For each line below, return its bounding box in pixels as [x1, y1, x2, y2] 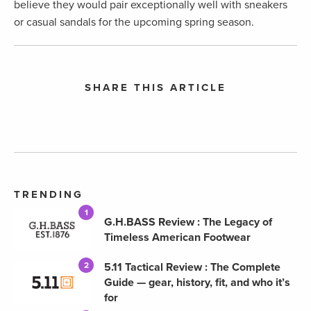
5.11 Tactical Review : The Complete [104, 260, 280, 275]
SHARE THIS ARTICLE [85, 81, 226, 94]
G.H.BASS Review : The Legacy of [104, 215, 272, 230]
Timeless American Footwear [104, 230, 251, 245]
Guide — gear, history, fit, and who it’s [104, 276, 290, 290]
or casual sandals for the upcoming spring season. [14, 15, 254, 30]
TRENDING [14, 188, 83, 201]
